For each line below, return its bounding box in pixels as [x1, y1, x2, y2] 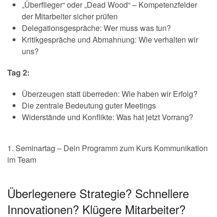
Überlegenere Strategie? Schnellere [7, 185, 189, 201]
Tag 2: [7, 67, 30, 78]
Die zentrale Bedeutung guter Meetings [22, 100, 156, 111]
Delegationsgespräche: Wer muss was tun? [22, 22, 171, 33]
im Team [7, 154, 36, 165]
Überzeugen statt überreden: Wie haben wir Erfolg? [22, 88, 198, 99]
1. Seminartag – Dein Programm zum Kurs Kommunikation [7, 142, 208, 154]
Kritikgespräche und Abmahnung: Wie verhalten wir [22, 34, 198, 45]
